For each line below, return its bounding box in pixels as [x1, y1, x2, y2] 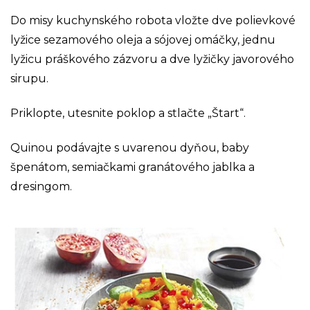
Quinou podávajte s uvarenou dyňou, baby [10, 140, 249, 154]
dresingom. [10, 179, 72, 193]
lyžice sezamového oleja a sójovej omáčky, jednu [10, 33, 275, 46]
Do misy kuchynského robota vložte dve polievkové [10, 13, 295, 27]
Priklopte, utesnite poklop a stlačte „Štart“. [10, 106, 246, 120]
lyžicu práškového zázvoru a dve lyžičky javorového [10, 52, 294, 66]
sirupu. [10, 71, 48, 85]
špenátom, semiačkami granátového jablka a [10, 160, 255, 174]
